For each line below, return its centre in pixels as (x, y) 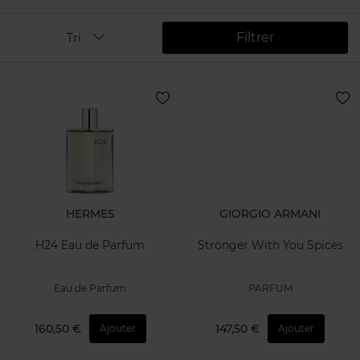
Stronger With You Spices (270, 245)
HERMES (90, 214)
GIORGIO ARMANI (270, 214)
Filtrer (255, 37)
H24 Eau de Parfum (90, 245)
